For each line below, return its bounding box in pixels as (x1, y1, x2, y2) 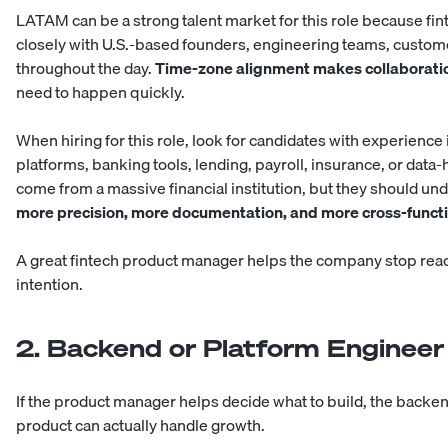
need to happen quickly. (16, 79, 185, 106)
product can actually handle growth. (16, 412, 265, 439)
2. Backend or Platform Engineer (16, 332, 444, 365)
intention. (16, 271, 83, 298)
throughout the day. (16, 55, 155, 82)
